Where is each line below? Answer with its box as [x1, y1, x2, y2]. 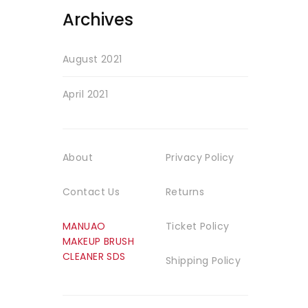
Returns [166, 185, 204, 199]
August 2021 [63, 52, 122, 66]
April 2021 [63, 87, 109, 101]
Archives [63, 8, 133, 31]
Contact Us [63, 185, 120, 199]
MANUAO [63, 219, 106, 233]
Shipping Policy [166, 254, 241, 267]
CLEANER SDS [63, 250, 126, 263]
